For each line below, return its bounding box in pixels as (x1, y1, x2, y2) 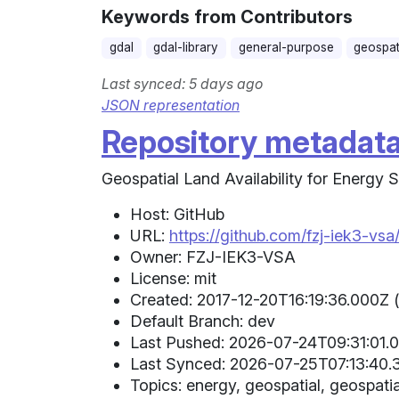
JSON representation (102, 96, 240, 114)
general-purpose (238, 40, 334, 55)
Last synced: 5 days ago (102, 75, 263, 93)
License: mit (130, 268, 216, 288)
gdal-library (153, 40, 219, 55)
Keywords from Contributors (102, 6, 353, 28)
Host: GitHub (130, 204, 224, 224)
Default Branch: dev (130, 311, 275, 330)
